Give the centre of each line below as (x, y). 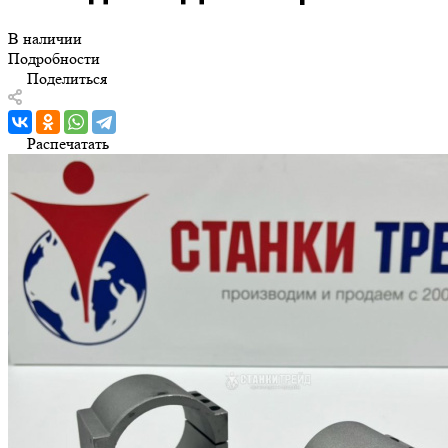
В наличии (45, 38)
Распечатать (68, 143)
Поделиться (67, 78)
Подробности (54, 58)
